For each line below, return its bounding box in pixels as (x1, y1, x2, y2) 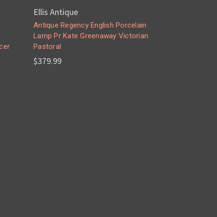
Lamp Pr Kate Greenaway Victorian (33, 31, 149, 41)
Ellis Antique (33, 6, 78, 18)
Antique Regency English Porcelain (33, 21, 147, 30)
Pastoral (33, 42, 62, 51)
